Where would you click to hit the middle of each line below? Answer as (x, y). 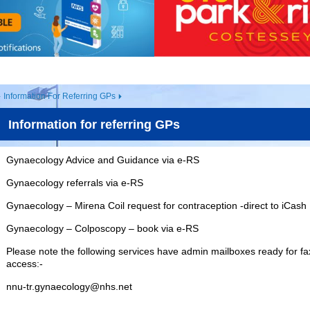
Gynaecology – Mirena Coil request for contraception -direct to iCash (156, 206)
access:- (25, 264)
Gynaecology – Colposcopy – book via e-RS (102, 229)
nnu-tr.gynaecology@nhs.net (69, 287)
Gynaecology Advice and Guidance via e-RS (103, 160)
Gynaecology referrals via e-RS (75, 183)
